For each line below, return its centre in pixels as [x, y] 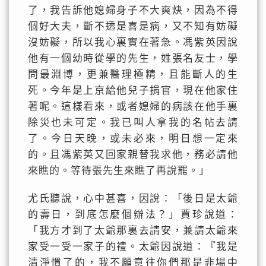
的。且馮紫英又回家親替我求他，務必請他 [133, 155]
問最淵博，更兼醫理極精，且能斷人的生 [133, 75]
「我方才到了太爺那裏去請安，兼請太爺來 [133, 231]
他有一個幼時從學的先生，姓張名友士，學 [133, 58]
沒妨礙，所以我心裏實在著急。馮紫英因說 [133, 42]
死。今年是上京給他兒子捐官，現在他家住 [133, 91]
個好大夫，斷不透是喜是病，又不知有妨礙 [133, 26]
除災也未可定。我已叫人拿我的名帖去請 [133, 123]
